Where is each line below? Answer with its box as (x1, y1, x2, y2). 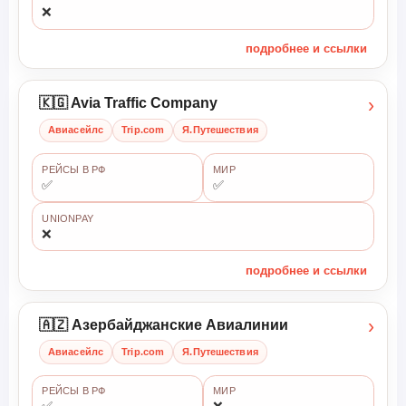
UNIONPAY (42, 212, 94, 224)
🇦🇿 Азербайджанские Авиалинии (38, 316, 288, 333)
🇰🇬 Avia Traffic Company (38, 95, 217, 111)
